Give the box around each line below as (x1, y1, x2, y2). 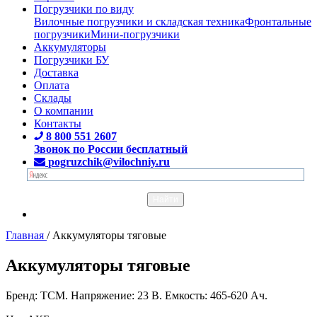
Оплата (34, 79, 69, 91)
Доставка (34, 66, 79, 79)
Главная (6, 229, 44, 241)
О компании (34, 104, 93, 117)
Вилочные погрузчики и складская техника (34, 15, 245, 28)
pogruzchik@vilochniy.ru (48, 155, 170, 168)
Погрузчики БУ (34, 53, 109, 66)
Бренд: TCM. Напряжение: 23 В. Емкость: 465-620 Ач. (6, 289, 267, 301)
